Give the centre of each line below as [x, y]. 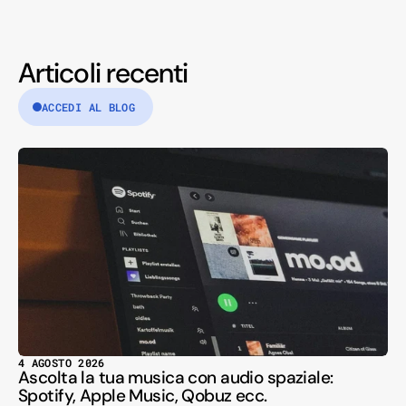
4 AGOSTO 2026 [62, 362]
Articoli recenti [103, 73]
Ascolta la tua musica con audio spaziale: [176, 377]
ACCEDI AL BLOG [89, 107]
